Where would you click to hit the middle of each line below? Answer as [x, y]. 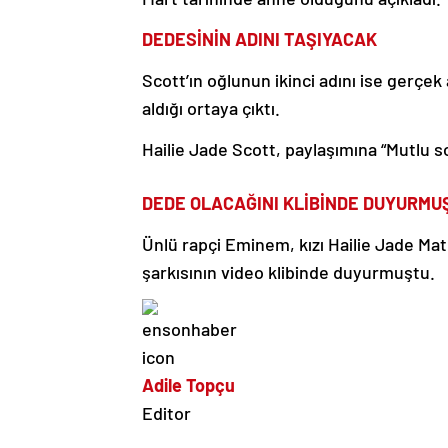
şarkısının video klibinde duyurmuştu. [288, 271]
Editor [166, 412]
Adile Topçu [188, 384]
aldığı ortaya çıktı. [211, 107]
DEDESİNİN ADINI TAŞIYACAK [259, 38]
